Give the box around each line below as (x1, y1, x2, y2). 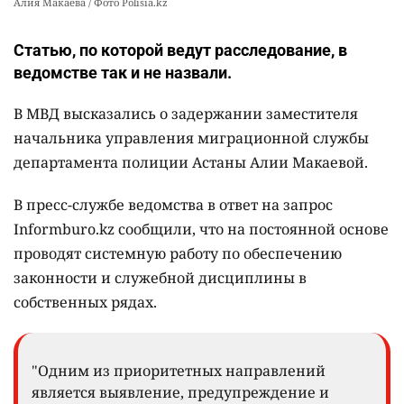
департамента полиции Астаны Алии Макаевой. (14, 152, 368, 173)
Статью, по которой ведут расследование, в (14, 41, 347, 60)
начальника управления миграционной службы (14, 128, 369, 149)
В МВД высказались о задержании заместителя (14, 104, 358, 124)
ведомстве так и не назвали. (14, 63, 232, 83)
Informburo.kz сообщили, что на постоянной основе (14, 219, 389, 240)
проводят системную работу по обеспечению (14, 243, 342, 264)
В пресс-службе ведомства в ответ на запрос (14, 195, 333, 216)
